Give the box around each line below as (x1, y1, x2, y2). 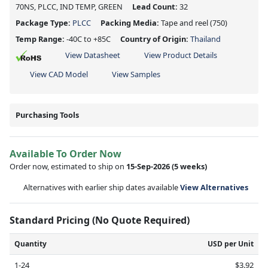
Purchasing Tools (16, 109, 79, 120)
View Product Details (144, 49, 217, 60)
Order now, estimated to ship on (10, 160, 126, 172)
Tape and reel (159, 17, 210, 28)
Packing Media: (100, 17, 159, 28)
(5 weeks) (172, 160, 209, 172)
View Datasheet (65, 49, 120, 60)
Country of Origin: (120, 33, 190, 44)
